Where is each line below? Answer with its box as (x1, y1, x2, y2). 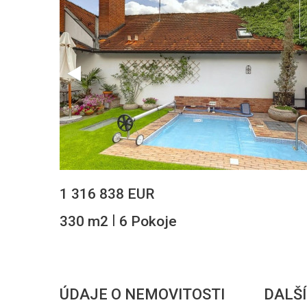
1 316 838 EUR (60, 186, 155, 202)
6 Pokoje (116, 213, 177, 230)
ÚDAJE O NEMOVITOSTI (60, 286, 225, 303)
